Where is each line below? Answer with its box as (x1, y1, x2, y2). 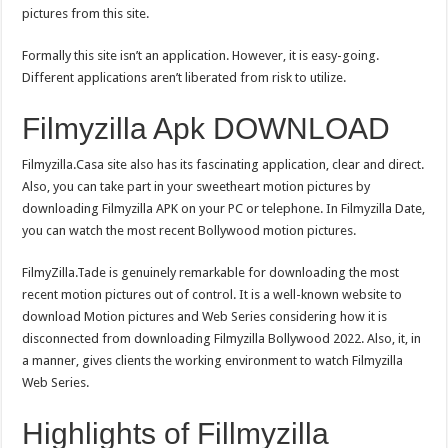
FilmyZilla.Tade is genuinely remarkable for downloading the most (22, 264, 400, 280)
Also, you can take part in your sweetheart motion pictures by (22, 178, 371, 194)
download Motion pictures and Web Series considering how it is (22, 308, 388, 324)
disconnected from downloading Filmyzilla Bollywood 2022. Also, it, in (22, 330, 422, 346)
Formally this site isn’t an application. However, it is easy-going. (22, 47, 380, 63)
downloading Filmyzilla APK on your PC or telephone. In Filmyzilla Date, (22, 200, 426, 216)
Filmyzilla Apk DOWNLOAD (22, 111, 391, 145)
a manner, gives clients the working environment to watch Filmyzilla (22, 352, 404, 368)
